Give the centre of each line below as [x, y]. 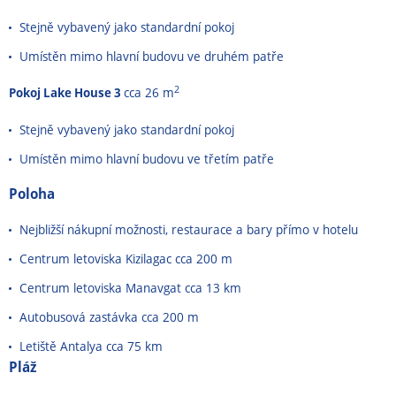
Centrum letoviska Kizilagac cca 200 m [126, 259]
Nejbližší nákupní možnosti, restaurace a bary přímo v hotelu [189, 229]
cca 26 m [149, 92]
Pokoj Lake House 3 [66, 92]
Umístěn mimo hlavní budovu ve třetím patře [148, 159]
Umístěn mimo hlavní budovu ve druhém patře [153, 56]
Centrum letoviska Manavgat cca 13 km [132, 288]
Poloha [32, 194]
